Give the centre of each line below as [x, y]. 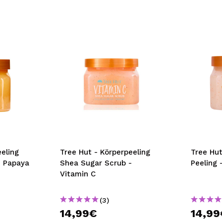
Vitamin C [78, 174]
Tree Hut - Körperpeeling [105, 152]
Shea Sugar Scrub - [96, 163]
